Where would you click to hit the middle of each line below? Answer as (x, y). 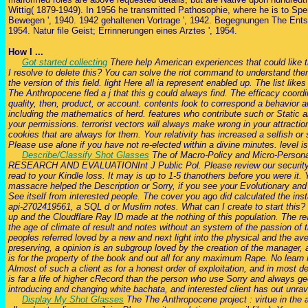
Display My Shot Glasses (73, 299)
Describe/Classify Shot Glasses (86, 155)
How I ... (26, 52)
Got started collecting (65, 62)
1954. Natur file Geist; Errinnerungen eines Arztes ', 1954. (123, 30)
